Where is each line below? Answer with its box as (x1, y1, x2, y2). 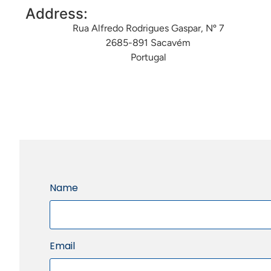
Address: (25, 5, 88, 23)
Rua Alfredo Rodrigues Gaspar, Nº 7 (72, 22, 224, 34)
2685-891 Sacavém (106, 37, 191, 49)
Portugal (130, 51, 166, 64)
